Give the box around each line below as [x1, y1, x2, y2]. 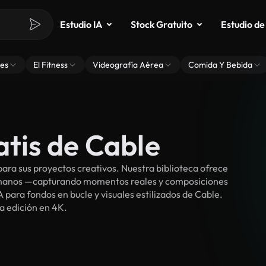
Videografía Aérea [93, 59, 163, 70]
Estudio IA [60, 18, 102, 30]
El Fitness [33, 59, 68, 70]
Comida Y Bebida [188, 59, 252, 70]
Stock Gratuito [131, 18, 192, 30]
